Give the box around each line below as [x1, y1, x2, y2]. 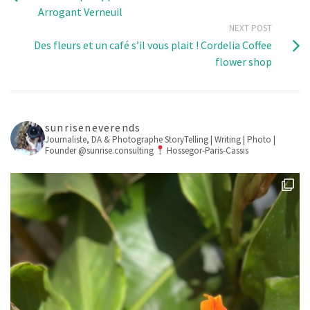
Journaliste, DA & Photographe [45, 133, 165, 145]
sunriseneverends [45, 120, 141, 134]
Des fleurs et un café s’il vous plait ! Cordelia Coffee [34, 37, 272, 52]
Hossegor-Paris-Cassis [167, 144, 248, 156]
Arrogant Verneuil [38, 4, 122, 19]
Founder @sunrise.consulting [45, 144, 156, 156]
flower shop [215, 54, 272, 69]
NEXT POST [229, 21, 272, 34]
